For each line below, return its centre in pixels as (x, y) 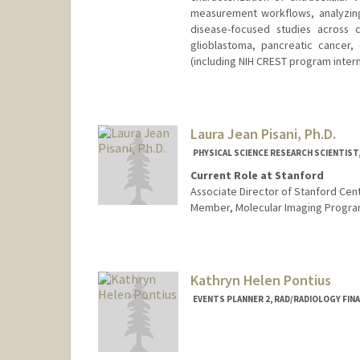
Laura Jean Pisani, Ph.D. (263, 133)
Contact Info (225, 340)
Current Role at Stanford (257, 176)
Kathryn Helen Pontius (260, 280)
